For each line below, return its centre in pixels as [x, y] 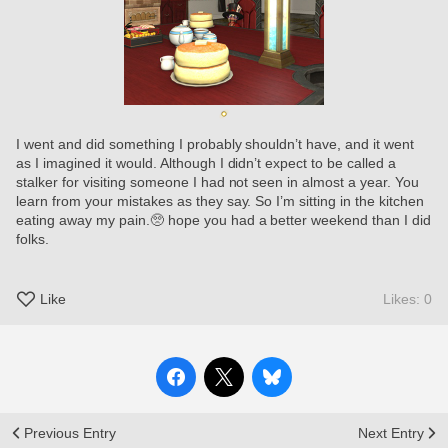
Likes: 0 [407, 299]
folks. [32, 239]
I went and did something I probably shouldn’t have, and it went [215, 144]
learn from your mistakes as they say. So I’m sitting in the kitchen [220, 201]
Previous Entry [70, 433]
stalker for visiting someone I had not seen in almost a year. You [218, 182]
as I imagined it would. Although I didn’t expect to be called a [206, 163]
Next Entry [391, 433]
